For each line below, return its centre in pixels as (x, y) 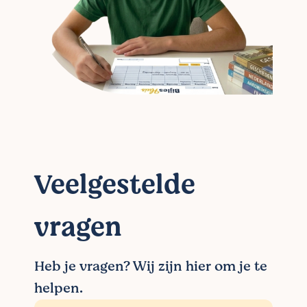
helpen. (59, 288)
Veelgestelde (115, 184)
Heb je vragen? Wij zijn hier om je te (151, 266)
